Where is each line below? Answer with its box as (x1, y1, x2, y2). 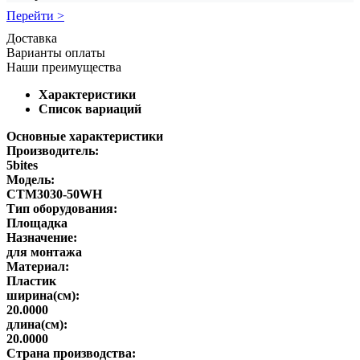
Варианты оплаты (6, 45, 105, 59)
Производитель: (6, 143, 99, 157)
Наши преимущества (6, 59, 121, 74)
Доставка (6, 31, 57, 45)
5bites (6, 157, 38, 172)
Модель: (6, 172, 55, 186)
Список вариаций (39, 101, 141, 116)
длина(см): (6, 317, 67, 331)
